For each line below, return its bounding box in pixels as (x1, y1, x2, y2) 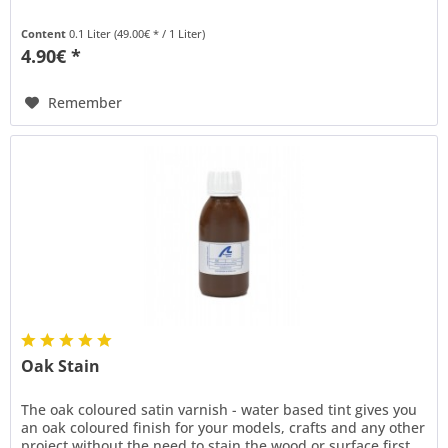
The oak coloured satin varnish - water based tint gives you (21, 399, 418, 419)
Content (21, 26, 70, 42)
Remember (48, 93, 123, 113)
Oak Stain (21, 354, 101, 377)
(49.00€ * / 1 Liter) (114, 26, 206, 42)
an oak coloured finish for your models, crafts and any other (21, 417, 426, 437)
